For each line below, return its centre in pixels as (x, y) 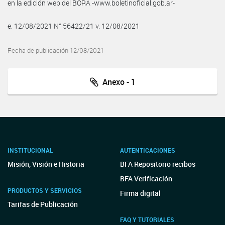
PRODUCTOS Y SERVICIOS (45, 190)
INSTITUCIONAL (30, 150)
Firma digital (140, 193)
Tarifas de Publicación (43, 204)
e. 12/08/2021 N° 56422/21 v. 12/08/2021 (74, 26)
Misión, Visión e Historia (46, 164)
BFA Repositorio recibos (158, 164)
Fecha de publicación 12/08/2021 (56, 50)
